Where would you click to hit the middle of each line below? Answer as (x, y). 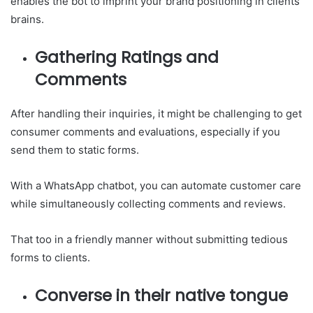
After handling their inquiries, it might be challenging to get (156, 113)
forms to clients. (50, 257)
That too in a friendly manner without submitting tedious (149, 239)
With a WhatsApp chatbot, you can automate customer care (156, 185)
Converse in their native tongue (161, 295)
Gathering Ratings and (127, 57)
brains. (27, 19)
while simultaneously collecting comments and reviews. (150, 203)
